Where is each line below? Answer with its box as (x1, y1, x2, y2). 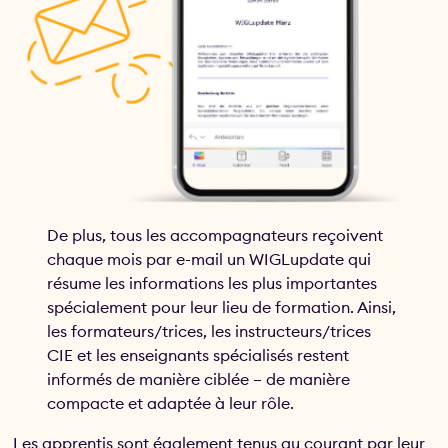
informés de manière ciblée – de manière (47, 368, 351, 389)
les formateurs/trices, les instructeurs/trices (47, 320, 372, 341)
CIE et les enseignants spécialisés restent (47, 344, 350, 365)
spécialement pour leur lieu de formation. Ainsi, (47, 296, 397, 317)
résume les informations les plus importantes (47, 272, 378, 293)
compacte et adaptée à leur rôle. (47, 392, 295, 413)
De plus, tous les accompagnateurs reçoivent (47, 224, 384, 245)
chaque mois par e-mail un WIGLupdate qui (47, 248, 372, 269)
